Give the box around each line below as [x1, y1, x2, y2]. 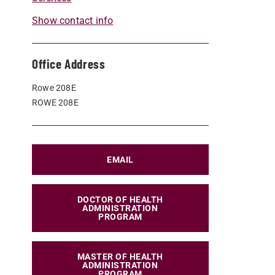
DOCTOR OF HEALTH [77, 195, 163, 205]
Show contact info [32, 15, 114, 27]
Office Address [32, 56, 106, 72]
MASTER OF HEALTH [77, 252, 163, 262]
